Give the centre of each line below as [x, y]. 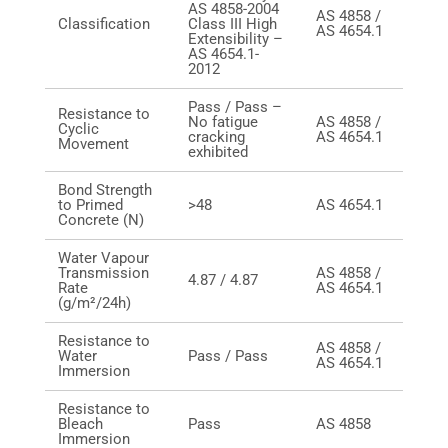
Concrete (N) [101, 220]
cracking [216, 137]
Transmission [103, 273]
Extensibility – [235, 39]
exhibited [220, 152]
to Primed [90, 205]
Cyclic [78, 129]
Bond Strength [105, 190]
